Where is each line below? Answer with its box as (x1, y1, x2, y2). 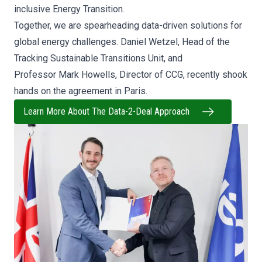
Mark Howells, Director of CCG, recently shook (58, 69, 247, 80)
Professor (14, 69, 58, 80)
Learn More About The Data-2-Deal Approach (23, 106, 189, 118)
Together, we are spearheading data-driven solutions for (14, 20, 242, 31)
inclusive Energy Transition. (14, 4, 125, 15)
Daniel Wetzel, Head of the (120, 36, 230, 47)
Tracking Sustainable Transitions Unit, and (14, 53, 182, 64)
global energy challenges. (14, 36, 120, 47)
